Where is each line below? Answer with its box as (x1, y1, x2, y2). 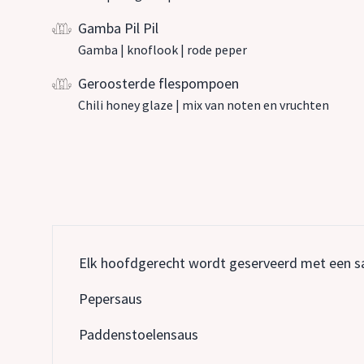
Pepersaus (79, 289, 142, 308)
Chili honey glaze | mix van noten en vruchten (78, 97, 329, 113)
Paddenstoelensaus (79, 325, 198, 344)
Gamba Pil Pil (78, 19, 158, 37)
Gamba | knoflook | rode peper (78, 41, 247, 58)
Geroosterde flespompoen (78, 74, 239, 93)
